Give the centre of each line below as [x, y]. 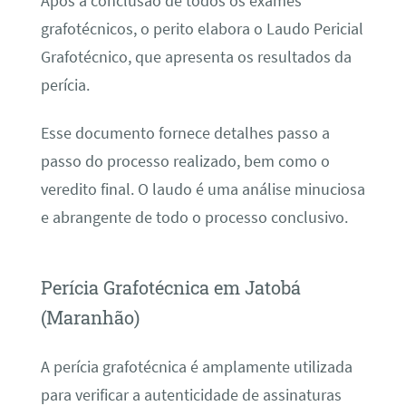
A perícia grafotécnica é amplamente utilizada [196, 367]
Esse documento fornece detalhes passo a [185, 134]
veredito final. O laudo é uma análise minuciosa [203, 190]
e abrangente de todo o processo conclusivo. [194, 218]
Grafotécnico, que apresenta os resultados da [196, 57]
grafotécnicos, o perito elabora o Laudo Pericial [202, 29]
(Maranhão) [90, 318]
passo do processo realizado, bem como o [185, 162]
